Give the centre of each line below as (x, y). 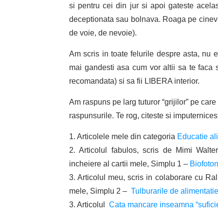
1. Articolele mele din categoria (123, 137)
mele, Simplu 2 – (100, 191)
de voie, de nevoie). (103, 33)
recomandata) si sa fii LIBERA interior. (134, 81)
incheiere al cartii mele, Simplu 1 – (129, 164)
